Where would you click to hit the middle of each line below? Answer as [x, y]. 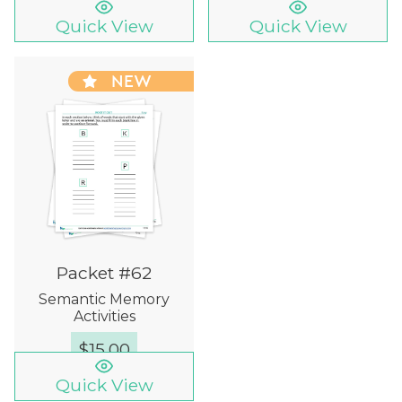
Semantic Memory [104, 300]
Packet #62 [104, 273]
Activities [104, 317]
